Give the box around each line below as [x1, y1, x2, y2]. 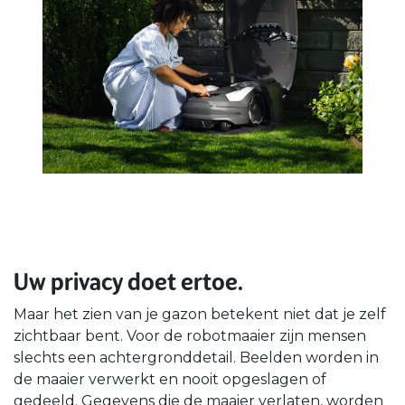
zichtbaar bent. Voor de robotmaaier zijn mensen [14, 326, 366, 344]
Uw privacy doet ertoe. [14, 268, 243, 296]
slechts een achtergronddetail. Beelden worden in [14, 348, 379, 366]
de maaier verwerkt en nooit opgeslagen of [14, 370, 326, 388]
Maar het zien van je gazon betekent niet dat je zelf [14, 305, 386, 323]
